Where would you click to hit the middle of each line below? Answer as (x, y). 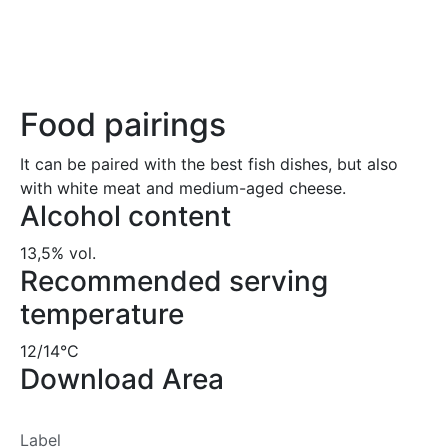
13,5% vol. (58, 252)
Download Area (122, 378)
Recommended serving (174, 280)
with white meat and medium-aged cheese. (183, 187)
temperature (102, 313)
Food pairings (123, 124)
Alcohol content (125, 215)
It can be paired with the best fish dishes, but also (209, 163)
